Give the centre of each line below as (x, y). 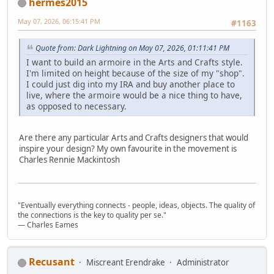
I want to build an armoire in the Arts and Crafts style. (135, 62)
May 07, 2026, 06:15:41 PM (59, 21)
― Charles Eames (48, 225)
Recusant (52, 262)
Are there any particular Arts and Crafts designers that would (134, 137)
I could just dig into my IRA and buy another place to (131, 84)
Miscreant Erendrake (126, 263)
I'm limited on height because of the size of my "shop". (135, 73)
